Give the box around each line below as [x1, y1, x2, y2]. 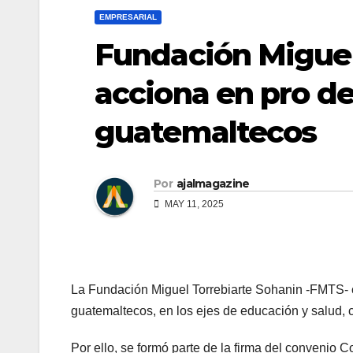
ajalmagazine [176, 176, 250, 191]
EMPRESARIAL [99, 12, 157, 21]
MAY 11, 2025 [162, 199, 224, 210]
